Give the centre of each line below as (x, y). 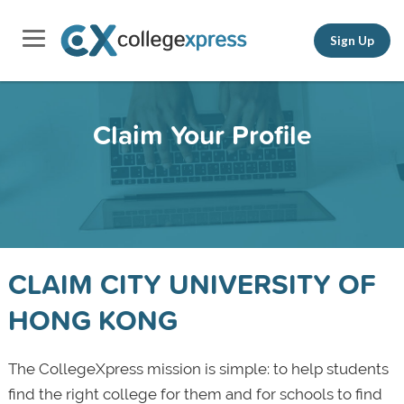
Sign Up (352, 40)
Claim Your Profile (202, 134)
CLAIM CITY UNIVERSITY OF (192, 284)
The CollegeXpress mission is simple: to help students (198, 369)
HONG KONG (92, 320)
